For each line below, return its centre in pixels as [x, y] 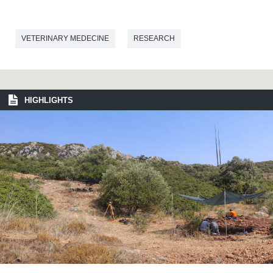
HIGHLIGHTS [49, 101]
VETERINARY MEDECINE [65, 39]
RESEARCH [154, 39]
